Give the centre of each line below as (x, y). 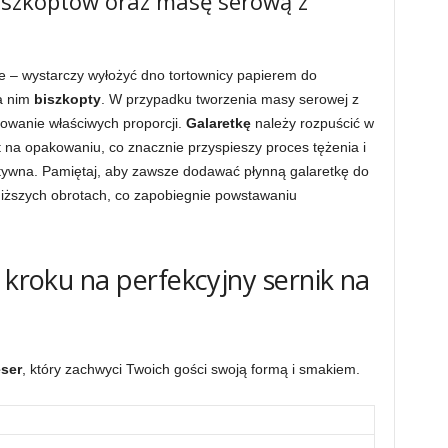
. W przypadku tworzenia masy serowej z (229, 99)
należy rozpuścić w (312, 123)
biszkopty (67, 99)
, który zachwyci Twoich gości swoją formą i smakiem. (190, 369)
